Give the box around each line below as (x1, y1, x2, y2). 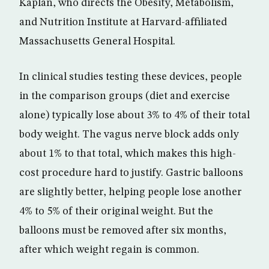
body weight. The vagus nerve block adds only (19, 129, 239, 141)
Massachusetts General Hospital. (19, 36, 175, 47)
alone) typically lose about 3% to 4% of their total (19, 110, 250, 121)
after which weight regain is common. (19, 244, 199, 256)
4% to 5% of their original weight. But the (19, 206, 213, 217)
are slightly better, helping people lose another (19, 187, 242, 198)
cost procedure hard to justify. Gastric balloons (19, 168, 243, 179)
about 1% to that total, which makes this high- (19, 148, 236, 160)
